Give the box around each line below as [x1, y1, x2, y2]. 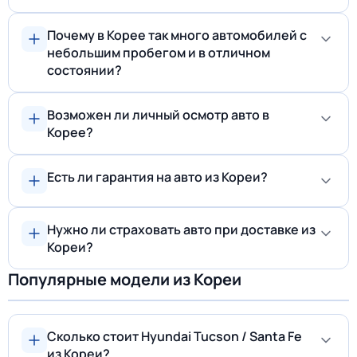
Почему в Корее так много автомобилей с [47, 26, 307, 44]
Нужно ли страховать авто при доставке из [47, 221, 316, 238]
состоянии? [47, 61, 122, 79]
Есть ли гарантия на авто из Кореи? [47, 168, 268, 186]
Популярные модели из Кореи [8, 269, 241, 290]
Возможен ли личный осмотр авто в [47, 106, 269, 124]
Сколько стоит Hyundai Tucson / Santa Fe [47, 328, 302, 345]
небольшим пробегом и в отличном [47, 44, 270, 61]
